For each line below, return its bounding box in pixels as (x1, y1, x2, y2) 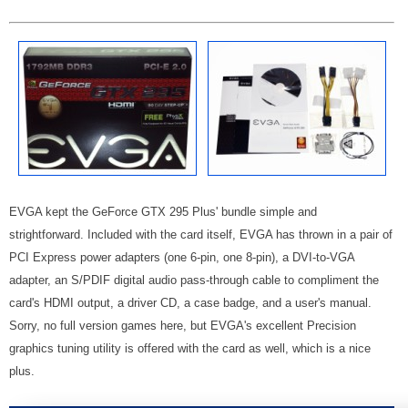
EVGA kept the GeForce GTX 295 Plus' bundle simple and (9, 204, 317, 219)
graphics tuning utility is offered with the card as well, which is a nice (9, 341, 371, 355)
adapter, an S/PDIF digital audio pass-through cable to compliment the (9, 272, 379, 287)
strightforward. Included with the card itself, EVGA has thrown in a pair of (9, 227, 393, 241)
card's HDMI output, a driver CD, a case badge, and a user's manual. (9, 295, 375, 310)
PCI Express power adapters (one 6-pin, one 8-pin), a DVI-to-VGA (9, 250, 354, 264)
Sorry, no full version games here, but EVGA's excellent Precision (9, 318, 356, 332)
